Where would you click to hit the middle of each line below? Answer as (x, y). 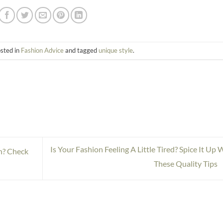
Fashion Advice (43, 51)
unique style (116, 51)
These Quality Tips (186, 164)
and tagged (81, 51)
